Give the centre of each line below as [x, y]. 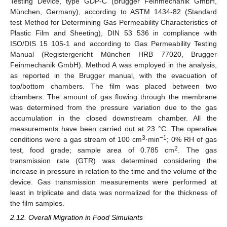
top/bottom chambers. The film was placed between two [113, 86]
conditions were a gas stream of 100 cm [76, 139]
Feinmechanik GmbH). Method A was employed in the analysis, [113, 65]
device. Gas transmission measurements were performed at [113, 182]
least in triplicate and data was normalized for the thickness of [113, 192]
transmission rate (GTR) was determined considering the [113, 160]
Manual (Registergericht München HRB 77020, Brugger [113, 54]
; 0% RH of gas [192, 139]
